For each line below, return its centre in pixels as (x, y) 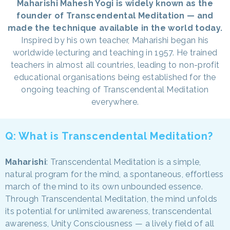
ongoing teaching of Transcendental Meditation (115, 89)
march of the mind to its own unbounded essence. (104, 186)
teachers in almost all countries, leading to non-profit (115, 65)
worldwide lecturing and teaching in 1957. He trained (115, 52)
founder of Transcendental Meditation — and (115, 15)
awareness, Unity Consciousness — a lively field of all (110, 223)
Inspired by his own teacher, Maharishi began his (115, 40)
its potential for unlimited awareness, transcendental (108, 211)
